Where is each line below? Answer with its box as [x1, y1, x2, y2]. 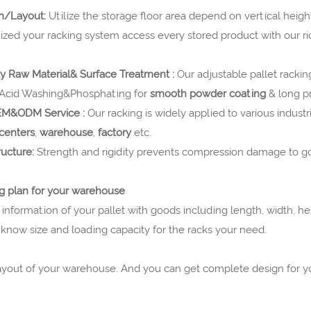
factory [97, 126, 131, 139]
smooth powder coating [149, 87, 269, 100]
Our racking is [87, 106, 152, 119]
